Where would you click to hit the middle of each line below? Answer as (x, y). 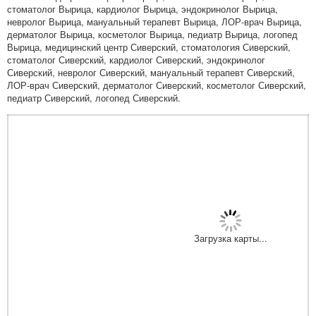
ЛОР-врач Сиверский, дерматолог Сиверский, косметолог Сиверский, (157, 85)
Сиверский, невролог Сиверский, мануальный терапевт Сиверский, (151, 72)
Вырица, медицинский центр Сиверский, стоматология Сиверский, (149, 47)
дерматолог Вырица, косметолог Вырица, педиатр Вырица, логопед (152, 34)
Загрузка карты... (231, 238)
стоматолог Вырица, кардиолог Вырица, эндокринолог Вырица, (142, 8)
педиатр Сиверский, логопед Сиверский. (94, 97)
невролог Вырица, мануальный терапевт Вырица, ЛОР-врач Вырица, (154, 21)
